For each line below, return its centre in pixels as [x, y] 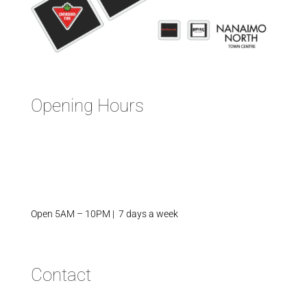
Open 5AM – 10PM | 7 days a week [104, 213]
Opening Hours [87, 105]
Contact [61, 274]
